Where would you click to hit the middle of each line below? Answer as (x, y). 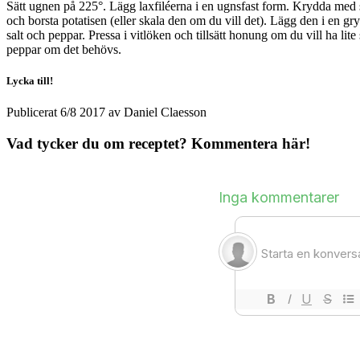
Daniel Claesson (165, 112)
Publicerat (33, 112)
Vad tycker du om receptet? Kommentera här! (158, 144)
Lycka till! (30, 81)
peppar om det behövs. (64, 50)
